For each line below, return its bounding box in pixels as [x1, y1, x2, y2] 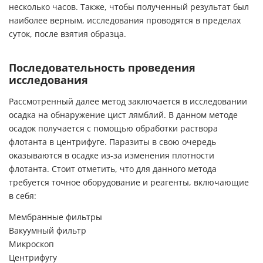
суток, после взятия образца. [9, 29, 126, 39]
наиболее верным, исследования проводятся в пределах [9, 16, 241, 26]
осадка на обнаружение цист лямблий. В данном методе [9, 110, 238, 120]
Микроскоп [9, 239, 54, 249]
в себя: [9, 191, 36, 201]
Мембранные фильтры [9, 212, 102, 222]
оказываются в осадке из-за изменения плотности [9, 151, 214, 161]
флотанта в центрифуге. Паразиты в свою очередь [9, 137, 216, 147]
